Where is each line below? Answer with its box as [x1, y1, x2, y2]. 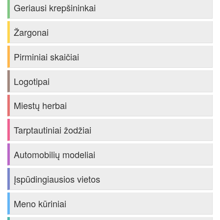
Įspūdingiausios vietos [14, 172, 100, 185]
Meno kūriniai [14, 196, 66, 210]
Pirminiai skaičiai [14, 50, 79, 63]
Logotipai [14, 74, 50, 87]
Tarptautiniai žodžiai [14, 123, 91, 137]
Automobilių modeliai [14, 148, 95, 161]
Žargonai [14, 25, 49, 38]
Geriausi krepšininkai [14, 1, 96, 14]
